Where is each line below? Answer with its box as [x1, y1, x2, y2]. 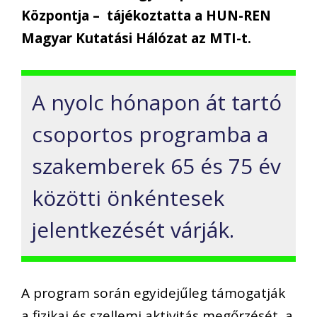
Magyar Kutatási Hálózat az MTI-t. [21, 29, 251, 48]
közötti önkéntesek [32, 183, 224, 212]
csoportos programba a [32, 119, 268, 149]
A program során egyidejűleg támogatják [21, 284, 285, 303]
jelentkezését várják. [32, 214, 234, 244]
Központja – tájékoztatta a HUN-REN [21, 6, 271, 25]
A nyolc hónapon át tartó [32, 87, 282, 117]
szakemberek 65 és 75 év [32, 151, 281, 180]
